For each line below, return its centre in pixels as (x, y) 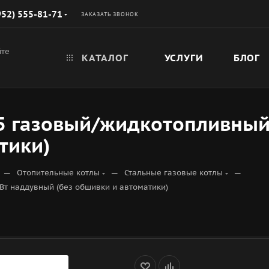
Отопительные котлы (58, 173)
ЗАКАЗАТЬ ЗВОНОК (110, 14)
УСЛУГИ (184, 58)
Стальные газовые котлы (174, 173)
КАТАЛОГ (104, 58)
